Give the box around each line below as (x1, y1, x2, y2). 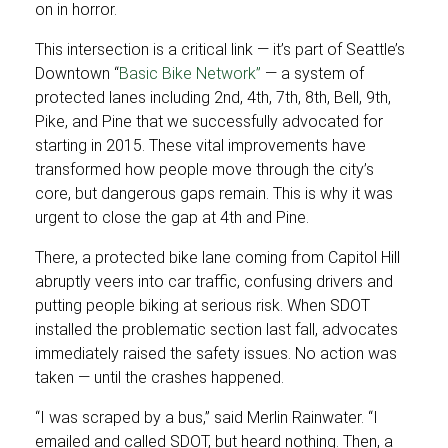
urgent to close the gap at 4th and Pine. (35, 208, 309, 227)
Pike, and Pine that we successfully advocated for (35, 112, 383, 131)
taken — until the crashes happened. (35, 368, 284, 387)
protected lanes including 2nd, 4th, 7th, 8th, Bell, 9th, (35, 88, 391, 107)
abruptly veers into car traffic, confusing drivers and (35, 272, 393, 291)
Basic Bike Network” (119, 64, 261, 83)
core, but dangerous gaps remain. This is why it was (35, 184, 393, 203)
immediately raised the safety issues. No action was (35, 344, 397, 363)
